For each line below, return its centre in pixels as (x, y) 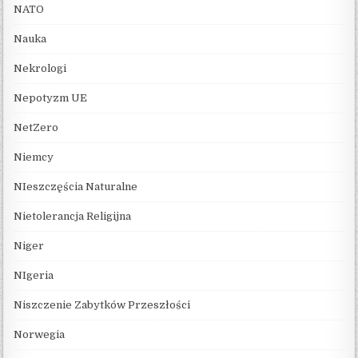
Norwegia (40, 334)
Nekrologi (40, 68)
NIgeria (34, 275)
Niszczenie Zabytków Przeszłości (102, 304)
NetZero (36, 127)
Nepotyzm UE (51, 97)
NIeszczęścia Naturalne (76, 186)
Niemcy (34, 157)
